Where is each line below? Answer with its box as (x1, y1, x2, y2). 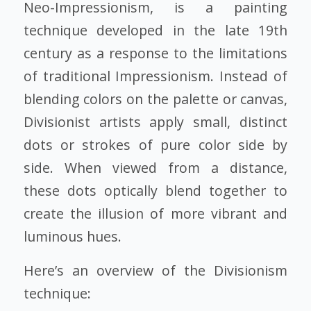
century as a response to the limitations (23, 43, 288, 62)
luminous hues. (23, 226, 121, 246)
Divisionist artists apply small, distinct (23, 112, 288, 131)
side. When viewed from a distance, (23, 158, 288, 177)
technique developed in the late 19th (23, 20, 288, 40)
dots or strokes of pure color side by (23, 135, 288, 154)
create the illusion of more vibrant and (23, 203, 288, 223)
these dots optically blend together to (23, 180, 288, 200)
